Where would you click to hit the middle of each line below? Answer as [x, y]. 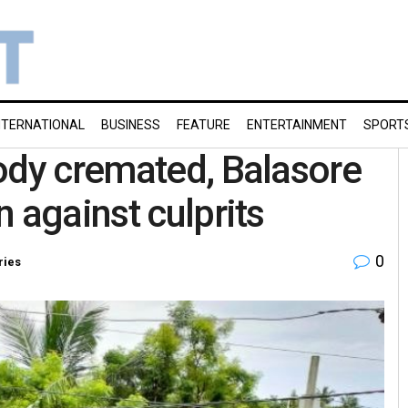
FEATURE [204, 125]
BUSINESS [131, 125]
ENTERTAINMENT [297, 125]
